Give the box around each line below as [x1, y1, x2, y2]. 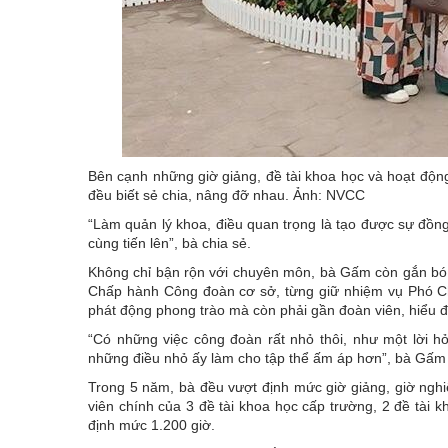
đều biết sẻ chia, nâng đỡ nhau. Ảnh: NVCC [88, 186, 365, 203]
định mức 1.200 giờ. [88, 416, 215, 433]
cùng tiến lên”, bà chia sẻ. [88, 234, 251, 251]
